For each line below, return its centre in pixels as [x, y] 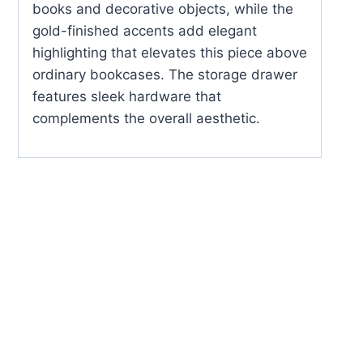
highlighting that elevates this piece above [170, 53]
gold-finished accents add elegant [145, 31]
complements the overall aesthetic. [146, 119]
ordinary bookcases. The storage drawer [165, 75]
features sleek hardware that [127, 97]
